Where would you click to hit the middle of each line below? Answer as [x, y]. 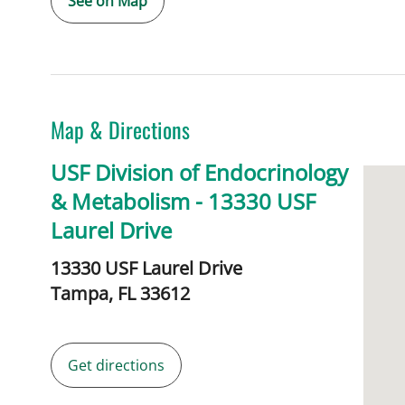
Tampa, [84, 294]
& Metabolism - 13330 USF [183, 202]
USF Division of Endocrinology [199, 173]
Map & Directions [120, 130]
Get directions [116, 366]
